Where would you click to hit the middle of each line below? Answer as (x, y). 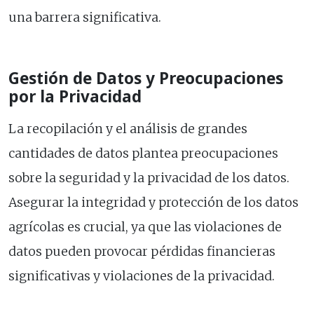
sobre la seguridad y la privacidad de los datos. (149, 178)
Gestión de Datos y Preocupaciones (146, 78)
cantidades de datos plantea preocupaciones (143, 154)
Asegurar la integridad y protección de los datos (153, 203)
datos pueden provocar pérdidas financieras (142, 252)
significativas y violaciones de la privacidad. (142, 277)
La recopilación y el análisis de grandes (128, 129)
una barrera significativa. (85, 18)
